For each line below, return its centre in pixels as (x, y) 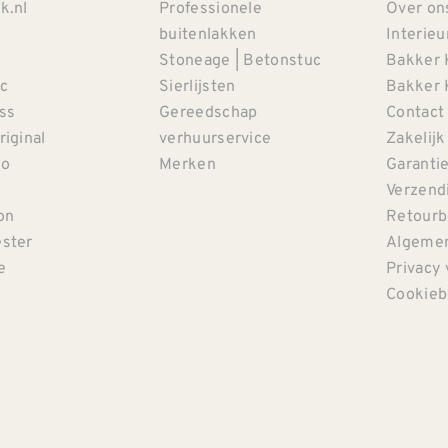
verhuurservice (215, 137)
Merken (187, 163)
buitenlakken (208, 33)
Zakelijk (416, 137)
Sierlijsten (197, 85)
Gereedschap (208, 111)
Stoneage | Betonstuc (240, 59)
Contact (415, 111)
